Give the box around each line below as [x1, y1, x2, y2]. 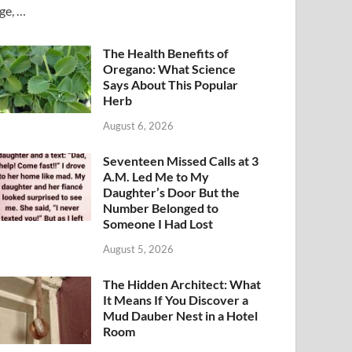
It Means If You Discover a [103, 291, 249, 307]
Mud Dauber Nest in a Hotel [103, 307, 258, 323]
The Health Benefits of [103, 46, 229, 61]
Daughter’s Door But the [103, 184, 240, 200]
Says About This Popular [103, 77, 239, 93]
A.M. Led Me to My [103, 168, 210, 184]
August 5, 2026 [103, 242, 174, 255]
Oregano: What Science [103, 61, 236, 77]
